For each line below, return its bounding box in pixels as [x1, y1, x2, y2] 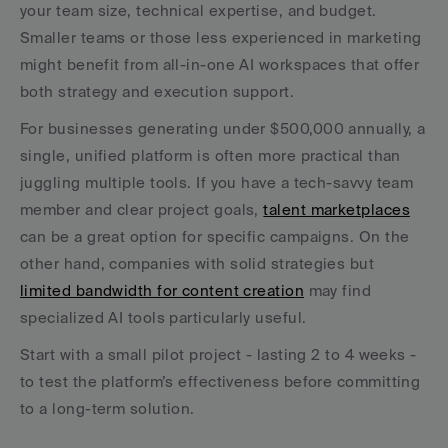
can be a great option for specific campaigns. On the [20, 228, 410, 245]
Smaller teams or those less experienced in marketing [20, 29, 422, 46]
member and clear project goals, [20, 201, 264, 218]
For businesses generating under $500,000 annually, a [20, 120, 426, 137]
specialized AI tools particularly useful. [20, 309, 307, 326]
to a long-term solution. [20, 400, 195, 417]
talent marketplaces [263, 201, 410, 218]
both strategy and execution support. [20, 83, 295, 100]
